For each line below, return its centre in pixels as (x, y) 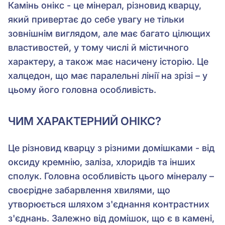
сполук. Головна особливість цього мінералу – (111, 176)
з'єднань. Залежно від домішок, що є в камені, (111, 218)
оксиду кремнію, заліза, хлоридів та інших (102, 162)
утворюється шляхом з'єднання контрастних (109, 204)
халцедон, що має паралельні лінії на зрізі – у (108, 75)
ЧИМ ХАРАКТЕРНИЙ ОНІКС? (85, 121)
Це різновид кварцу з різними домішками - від (111, 148)
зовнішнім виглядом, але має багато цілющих (109, 33)
